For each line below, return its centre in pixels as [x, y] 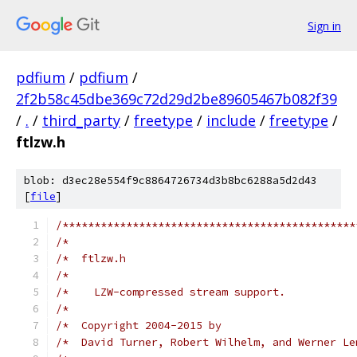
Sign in [324, 25]
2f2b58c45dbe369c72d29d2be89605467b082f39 [177, 99]
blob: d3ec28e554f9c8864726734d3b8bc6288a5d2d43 [171, 180]
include [231, 120]
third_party [81, 120]
